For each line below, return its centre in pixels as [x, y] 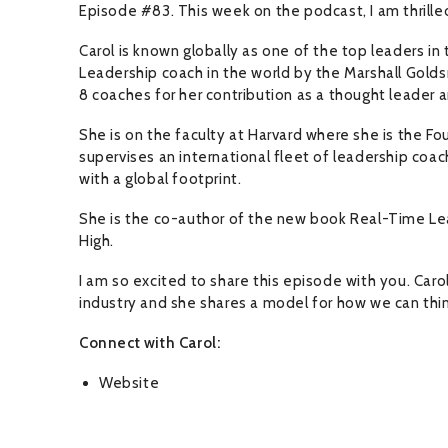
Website [129, 383]
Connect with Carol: [150, 343]
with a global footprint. [160, 179]
